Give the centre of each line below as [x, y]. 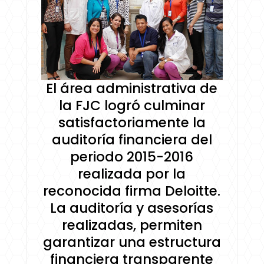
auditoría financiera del [132, 140]
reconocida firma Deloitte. [132, 191]
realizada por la [132, 174]
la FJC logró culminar [132, 106]
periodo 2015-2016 [132, 157]
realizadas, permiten [132, 225]
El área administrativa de [132, 89]
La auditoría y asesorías [132, 208]
